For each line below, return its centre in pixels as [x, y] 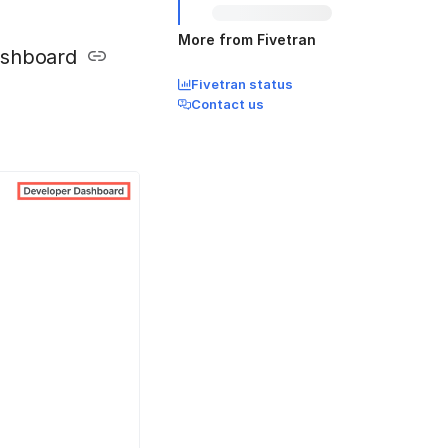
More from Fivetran [247, 39]
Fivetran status [242, 84]
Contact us [227, 104]
